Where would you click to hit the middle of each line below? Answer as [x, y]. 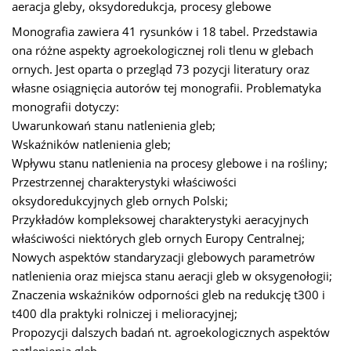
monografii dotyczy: [65, 107]
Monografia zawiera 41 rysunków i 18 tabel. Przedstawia [165, 32]
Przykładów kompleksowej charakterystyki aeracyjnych [160, 220]
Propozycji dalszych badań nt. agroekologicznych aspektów [171, 333]
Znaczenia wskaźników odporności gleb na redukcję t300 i [168, 295]
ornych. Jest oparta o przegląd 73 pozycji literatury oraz [161, 70]
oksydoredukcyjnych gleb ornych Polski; [120, 201]
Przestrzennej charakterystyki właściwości [124, 183]
